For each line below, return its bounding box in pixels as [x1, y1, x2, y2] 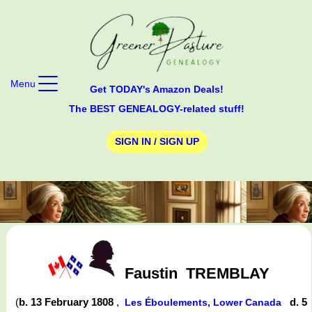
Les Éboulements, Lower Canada [125, 297, 285, 309]
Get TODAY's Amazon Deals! [90, 83, 224, 95]
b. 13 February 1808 [19, 296, 117, 309]
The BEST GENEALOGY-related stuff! [69, 102, 244, 114]
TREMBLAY [185, 264, 270, 282]
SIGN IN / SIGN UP [114, 136, 199, 148]
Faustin [124, 264, 178, 282]
